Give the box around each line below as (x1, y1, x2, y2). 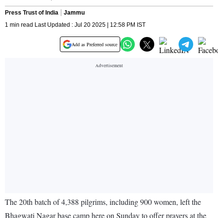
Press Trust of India (5, 9, 58, 17)
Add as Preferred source (72, 41, 117, 48)
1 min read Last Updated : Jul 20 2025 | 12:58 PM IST (5, 21, 145, 29)
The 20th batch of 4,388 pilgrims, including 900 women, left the (5, 197, 201, 207)
